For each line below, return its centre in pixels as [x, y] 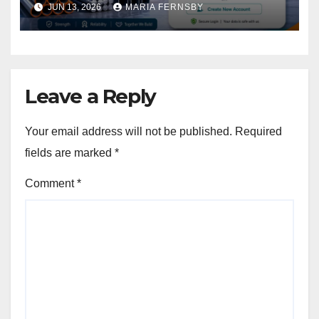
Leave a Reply [90, 96]
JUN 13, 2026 [74, 7]
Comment [51, 184]
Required [258, 132]
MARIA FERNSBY [164, 7]
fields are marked [70, 153]
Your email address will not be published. [129, 132]
